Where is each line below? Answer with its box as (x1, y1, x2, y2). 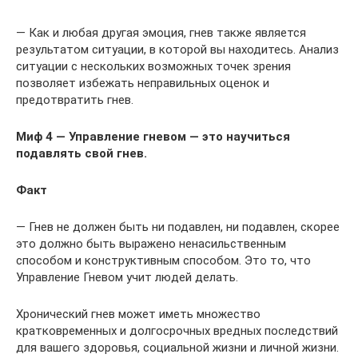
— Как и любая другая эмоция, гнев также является (16, 25, 306, 40)
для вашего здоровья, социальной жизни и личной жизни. (16, 340, 339, 355)
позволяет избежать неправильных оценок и (16, 75, 269, 90)
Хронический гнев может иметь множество (16, 306, 261, 321)
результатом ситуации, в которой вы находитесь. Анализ (16, 42, 339, 57)
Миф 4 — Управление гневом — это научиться (16, 129, 290, 144)
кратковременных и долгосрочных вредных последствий (16, 323, 338, 338)
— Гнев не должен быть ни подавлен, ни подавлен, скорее (16, 219, 340, 234)
